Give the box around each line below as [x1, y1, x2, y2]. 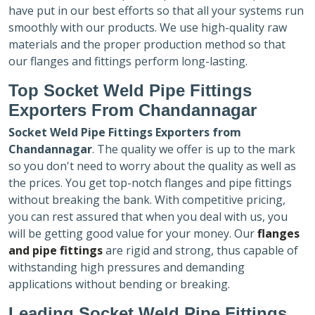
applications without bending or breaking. [8, 276, 233, 292]
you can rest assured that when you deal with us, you [8, 208, 288, 224]
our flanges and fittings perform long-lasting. [8, 53, 247, 69]
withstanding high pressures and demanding [8, 259, 245, 275]
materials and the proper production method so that [8, 36, 285, 52]
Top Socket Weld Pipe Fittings [8, 80, 252, 100]
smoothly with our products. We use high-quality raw [8, 19, 287, 35]
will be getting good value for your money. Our [8, 225, 257, 241]
